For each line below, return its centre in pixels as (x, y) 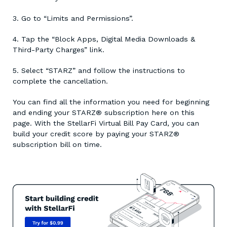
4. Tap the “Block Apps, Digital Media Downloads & (104, 39)
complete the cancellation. (60, 81)
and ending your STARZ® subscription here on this (104, 113)
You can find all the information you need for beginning (111, 102)
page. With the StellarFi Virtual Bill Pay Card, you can (106, 123)
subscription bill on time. (59, 145)
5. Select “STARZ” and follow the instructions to (99, 71)
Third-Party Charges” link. (59, 50)
